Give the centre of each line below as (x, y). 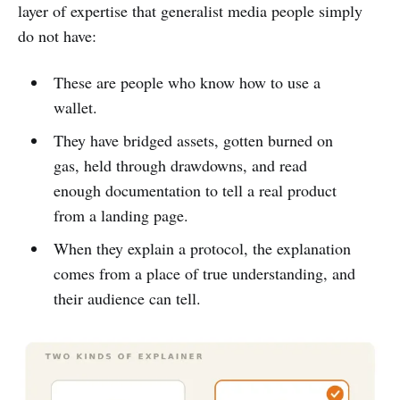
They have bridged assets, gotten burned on (193, 140)
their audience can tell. (127, 298)
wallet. (75, 107)
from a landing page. (121, 215)
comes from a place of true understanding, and (204, 273)
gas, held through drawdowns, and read (180, 165)
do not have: (57, 35)
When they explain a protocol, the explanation (202, 248)
